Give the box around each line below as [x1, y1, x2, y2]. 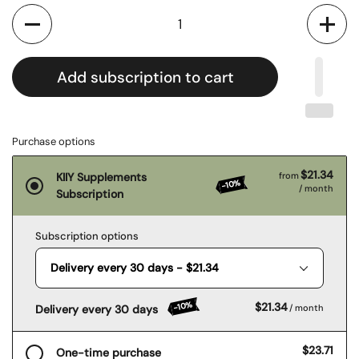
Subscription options [35, 229, 139, 243]
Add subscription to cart [56, 67, 234, 87]
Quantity [12, 5, 62, 21]
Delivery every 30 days [35, 302, 158, 317]
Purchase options [12, 135, 95, 148]
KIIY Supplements [56, 170, 147, 184]
